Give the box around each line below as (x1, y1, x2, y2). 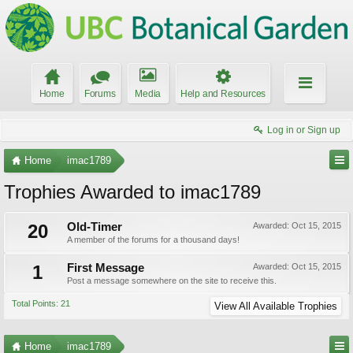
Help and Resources (180, 88, 266, 99)
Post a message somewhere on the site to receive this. (67, 276, 277, 285)
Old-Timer (67, 221, 122, 233)
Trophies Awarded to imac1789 (4, 181, 261, 203)
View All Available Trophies (214, 300, 337, 312)
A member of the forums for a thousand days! (67, 235, 240, 244)
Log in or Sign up (267, 124, 340, 136)
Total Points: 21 (12, 299, 70, 308)
